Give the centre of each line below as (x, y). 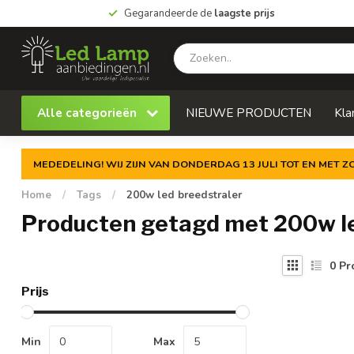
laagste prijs (244, 13)
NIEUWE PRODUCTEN (249, 113)
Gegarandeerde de (169, 13)
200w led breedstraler (184, 195)
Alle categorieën (88, 113)
